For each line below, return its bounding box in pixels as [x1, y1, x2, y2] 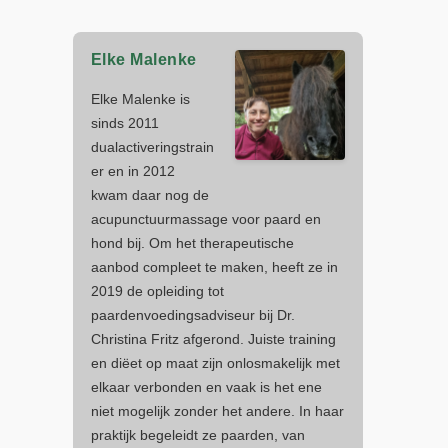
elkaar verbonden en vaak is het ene [90, 378, 322, 395]
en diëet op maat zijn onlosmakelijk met [90, 354, 340, 371]
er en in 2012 [90, 162, 175, 179]
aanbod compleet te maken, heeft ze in [90, 258, 338, 275]
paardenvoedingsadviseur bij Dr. [90, 306, 295, 323]
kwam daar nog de [90, 186, 209, 203]
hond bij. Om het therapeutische [90, 234, 294, 251]
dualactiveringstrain [90, 138, 214, 155]
